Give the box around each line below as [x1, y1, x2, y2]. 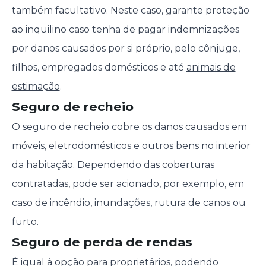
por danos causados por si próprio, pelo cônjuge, [11, 43, 240, 55]
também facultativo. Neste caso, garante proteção [11, 5, 249, 17]
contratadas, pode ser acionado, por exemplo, [11, 178, 229, 190]
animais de [186, 62, 236, 74]
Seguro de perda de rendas [11, 235, 192, 250]
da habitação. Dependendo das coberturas [11, 159, 214, 171]
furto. [11, 216, 39, 228]
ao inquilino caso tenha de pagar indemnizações [11, 24, 239, 36]
